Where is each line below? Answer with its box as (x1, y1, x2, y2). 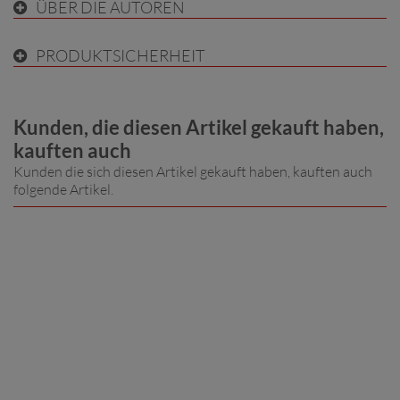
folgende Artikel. (13, 180, 113, 198)
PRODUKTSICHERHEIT (36, 46, 205, 65)
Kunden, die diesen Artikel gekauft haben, (13, 115, 384, 139)
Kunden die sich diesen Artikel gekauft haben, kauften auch (13, 162, 372, 180)
